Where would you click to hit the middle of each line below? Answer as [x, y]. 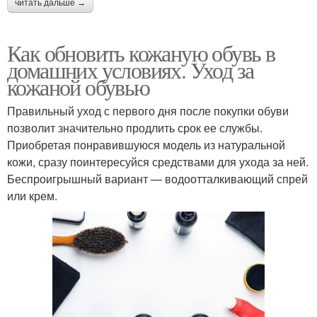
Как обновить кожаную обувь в [141, 53]
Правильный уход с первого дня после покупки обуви [148, 111]
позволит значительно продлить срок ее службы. [135, 128]
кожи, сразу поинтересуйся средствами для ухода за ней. [158, 162]
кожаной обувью [79, 87]
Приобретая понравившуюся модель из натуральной [146, 145]
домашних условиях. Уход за [131, 70]
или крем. [32, 196]
